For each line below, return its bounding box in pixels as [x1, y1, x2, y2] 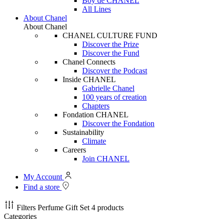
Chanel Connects [63, 58, 115, 66]
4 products [91, 203, 124, 212]
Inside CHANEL [63, 75, 116, 84]
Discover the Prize [82, 40, 139, 48]
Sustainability [63, 128, 104, 136]
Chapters [82, 102, 109, 110]
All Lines [82, 5, 111, 13]
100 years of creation [82, 93, 147, 101]
